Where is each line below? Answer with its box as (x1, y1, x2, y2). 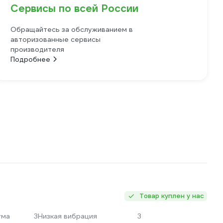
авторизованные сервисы (10, 35, 101, 44)
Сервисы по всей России (10, 2, 139, 15)
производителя (10, 45, 65, 54)
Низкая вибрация (38, 212, 97, 221)
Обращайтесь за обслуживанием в (10, 25, 133, 34)
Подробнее (10, 55, 51, 64)
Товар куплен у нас (139, 192, 204, 200)
